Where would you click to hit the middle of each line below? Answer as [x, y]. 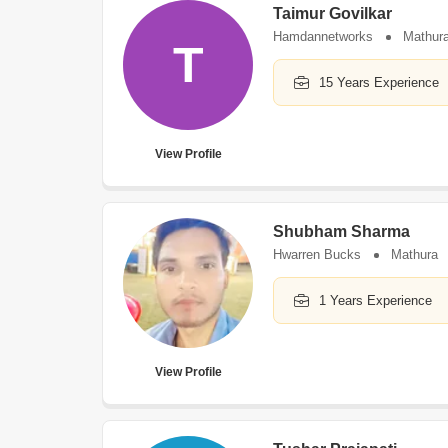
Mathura [414, 254]
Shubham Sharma [341, 231]
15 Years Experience [379, 82]
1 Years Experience [375, 300]
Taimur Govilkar [332, 13]
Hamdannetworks [323, 36]
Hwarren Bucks [317, 254]
